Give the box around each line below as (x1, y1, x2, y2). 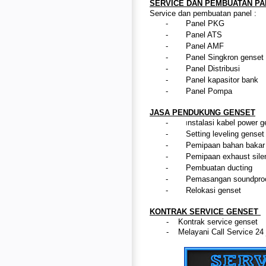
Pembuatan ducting (186, 163, 255, 172)
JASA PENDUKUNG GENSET (150, 107, 255, 117)
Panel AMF (186, 41, 226, 50)
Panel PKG (186, 18, 227, 28)
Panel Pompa (186, 86, 232, 96)
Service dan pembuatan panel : (150, 8, 256, 18)
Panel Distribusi (186, 64, 242, 73)
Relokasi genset (186, 185, 241, 195)
